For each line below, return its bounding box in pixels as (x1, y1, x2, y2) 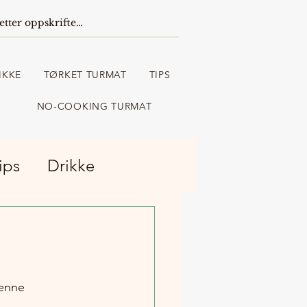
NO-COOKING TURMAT (36, 100, 152, 112)
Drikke (47, 155, 95, 175)
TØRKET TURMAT (43, 69, 127, 81)
